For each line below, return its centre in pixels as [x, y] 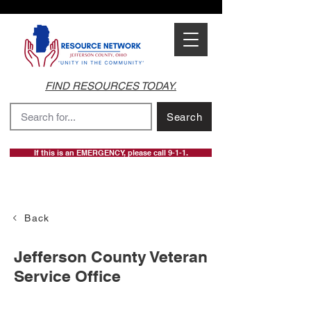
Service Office [67, 276]
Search [184, 117]
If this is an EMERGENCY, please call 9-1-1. [111, 153]
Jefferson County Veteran [111, 257]
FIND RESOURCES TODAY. [111, 86]
